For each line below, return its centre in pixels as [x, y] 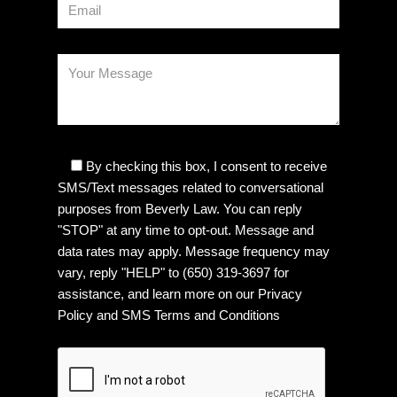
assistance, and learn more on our [158, 293]
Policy [75, 315]
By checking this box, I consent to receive [205, 166]
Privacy [280, 293]
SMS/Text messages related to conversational [191, 187]
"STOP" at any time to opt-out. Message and [186, 230]
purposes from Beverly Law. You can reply [180, 208]
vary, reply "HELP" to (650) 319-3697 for [173, 272]
